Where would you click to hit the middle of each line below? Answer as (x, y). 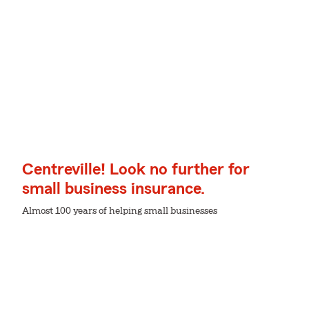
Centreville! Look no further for (136, 170)
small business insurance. (113, 189)
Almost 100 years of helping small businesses (120, 211)
